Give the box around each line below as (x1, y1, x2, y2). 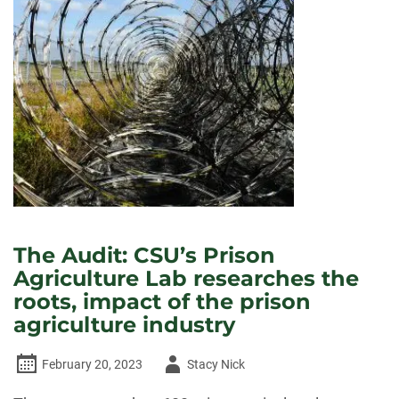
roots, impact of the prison (13, 289, 311, 314)
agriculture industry (13, 312, 235, 338)
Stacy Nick (187, 357, 245, 371)
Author (158, 356, 196, 370)
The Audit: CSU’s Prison (13, 242, 275, 268)
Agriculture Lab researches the (13, 265, 359, 291)
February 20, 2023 (42, 357, 142, 371)
